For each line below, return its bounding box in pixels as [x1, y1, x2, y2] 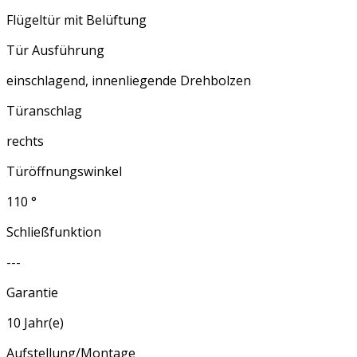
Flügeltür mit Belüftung [6, 11, 147, 29]
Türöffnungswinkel [6, 163, 122, 181]
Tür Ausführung [6, 41, 104, 60]
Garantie [6, 284, 58, 302]
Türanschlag [6, 102, 82, 120]
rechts [6, 132, 44, 151]
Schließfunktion [6, 223, 101, 241]
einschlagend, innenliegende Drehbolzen [6, 72, 251, 90]
